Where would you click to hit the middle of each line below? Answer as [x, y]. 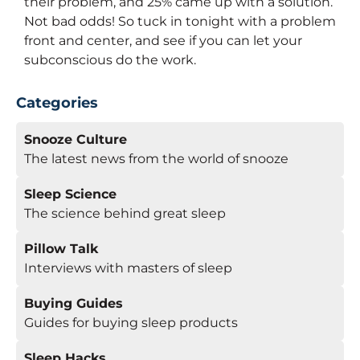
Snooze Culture [76, 139]
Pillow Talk [61, 249]
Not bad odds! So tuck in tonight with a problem [180, 21]
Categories [57, 103]
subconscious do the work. [110, 60]
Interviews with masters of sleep [128, 268]
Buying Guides [74, 303]
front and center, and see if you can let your [163, 41]
